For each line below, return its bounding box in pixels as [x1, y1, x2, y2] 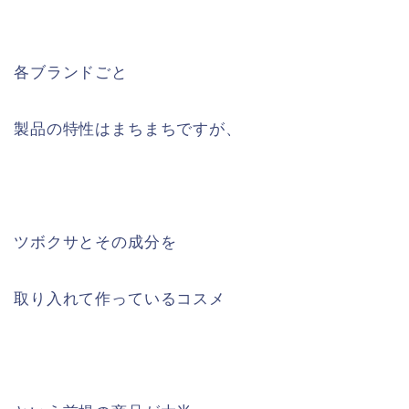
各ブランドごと [14, 63, 128, 81]
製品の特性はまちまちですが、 [14, 120, 242, 138]
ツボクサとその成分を [14, 233, 177, 251]
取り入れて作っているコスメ [14, 289, 225, 308]
